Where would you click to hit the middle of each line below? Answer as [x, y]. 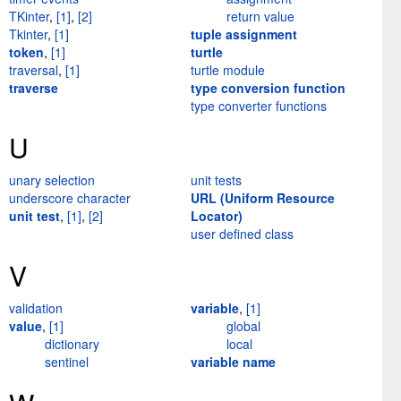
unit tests [216, 180]
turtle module [228, 70]
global [243, 326]
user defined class [242, 234]
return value [260, 17]
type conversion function [268, 88]
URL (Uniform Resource [263, 198]
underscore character [70, 198]
